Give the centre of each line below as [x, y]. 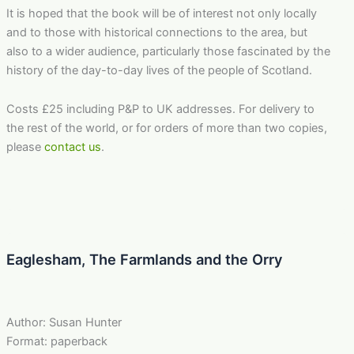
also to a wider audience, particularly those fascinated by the [168, 51]
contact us [72, 147]
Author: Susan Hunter [64, 322]
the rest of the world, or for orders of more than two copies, [166, 128]
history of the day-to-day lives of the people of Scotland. [159, 70]
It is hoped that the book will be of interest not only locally [161, 13]
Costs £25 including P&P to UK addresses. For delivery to [160, 109]
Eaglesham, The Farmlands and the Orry [144, 259]
